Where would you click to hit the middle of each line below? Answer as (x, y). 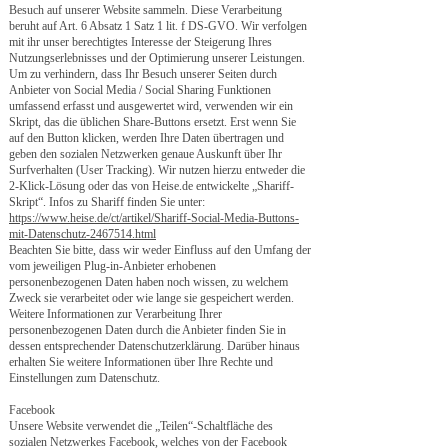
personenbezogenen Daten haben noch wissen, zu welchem (148, 282)
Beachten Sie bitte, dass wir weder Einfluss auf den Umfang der (160, 250)
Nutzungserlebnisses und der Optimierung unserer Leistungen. (157, 58)
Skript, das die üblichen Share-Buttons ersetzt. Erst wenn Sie (152, 122)
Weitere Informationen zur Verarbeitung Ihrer (115, 314)
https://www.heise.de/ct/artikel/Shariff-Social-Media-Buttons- (154, 218)
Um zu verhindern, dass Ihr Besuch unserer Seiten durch (143, 74)
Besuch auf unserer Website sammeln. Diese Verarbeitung (145, 10)
